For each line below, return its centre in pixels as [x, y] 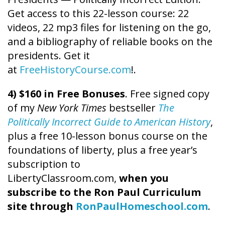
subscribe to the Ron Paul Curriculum [104, 192]
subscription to [44, 164]
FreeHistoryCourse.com [75, 69]
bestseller [134, 107]
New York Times [73, 107]
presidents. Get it [49, 55]
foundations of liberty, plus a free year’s [102, 150]
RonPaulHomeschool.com [142, 206]
